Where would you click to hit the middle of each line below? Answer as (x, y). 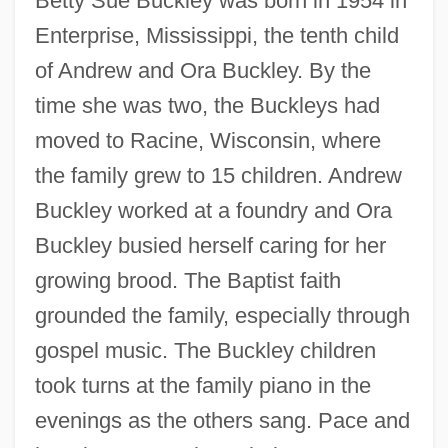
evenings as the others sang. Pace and (222, 420)
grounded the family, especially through (222, 315)
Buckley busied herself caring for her (210, 245)
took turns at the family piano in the (202, 385)
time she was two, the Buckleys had (207, 105)
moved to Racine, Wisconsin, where (207, 140)
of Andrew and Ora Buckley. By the (202, 70)
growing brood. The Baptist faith (187, 280)
